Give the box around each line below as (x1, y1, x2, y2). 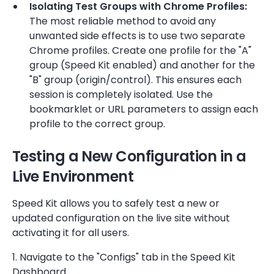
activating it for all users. (12, 226, 129, 240)
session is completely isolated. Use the (29, 87, 213, 102)
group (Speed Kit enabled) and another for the (29, 58, 255, 72)
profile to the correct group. (29, 117, 165, 131)
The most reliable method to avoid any (29, 14, 216, 28)
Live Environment (12, 166, 134, 187)
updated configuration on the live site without (12, 211, 230, 225)
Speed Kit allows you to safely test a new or (12, 196, 220, 210)
